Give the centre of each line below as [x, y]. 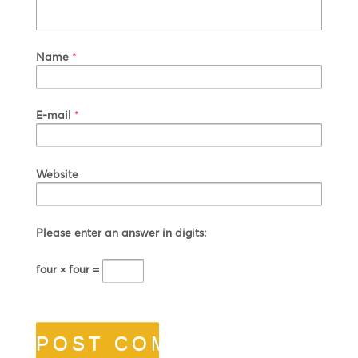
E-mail [54, 115]
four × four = [69, 269]
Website [57, 173]
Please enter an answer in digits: [121, 233]
